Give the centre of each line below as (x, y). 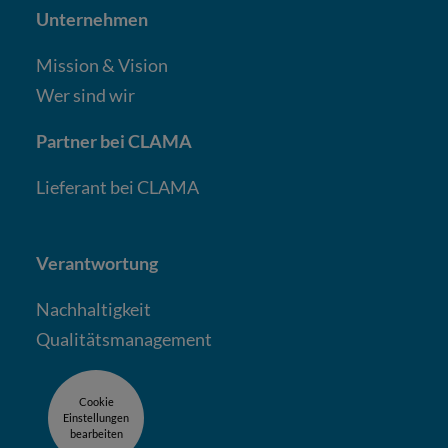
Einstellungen (96, 417)
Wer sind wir (85, 94)
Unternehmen (92, 18)
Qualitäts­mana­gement (124, 338)
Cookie (96, 401)
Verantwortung (97, 262)
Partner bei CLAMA (114, 140)
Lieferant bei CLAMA (117, 186)
